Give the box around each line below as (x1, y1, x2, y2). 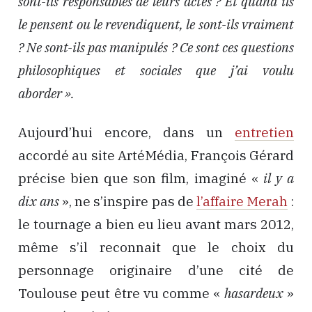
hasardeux (224, 285, 283, 302)
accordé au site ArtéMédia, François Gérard (18, 147, 294, 164)
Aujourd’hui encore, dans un (18, 124, 235, 141)
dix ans (18, 193, 60, 210)
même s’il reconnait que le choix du (18, 239, 294, 256)
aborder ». (18, 84, 75, 102)
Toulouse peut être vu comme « (18, 285, 224, 302)
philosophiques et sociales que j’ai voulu (18, 61, 294, 79)
